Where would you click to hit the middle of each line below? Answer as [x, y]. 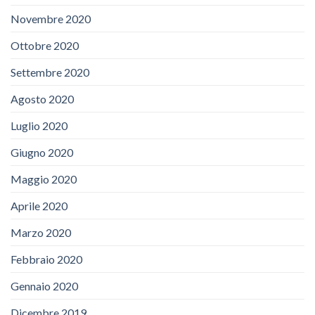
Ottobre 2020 [45, 46]
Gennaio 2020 [44, 286]
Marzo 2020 [41, 233]
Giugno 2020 [42, 153]
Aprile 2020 [39, 206]
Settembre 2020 [50, 72]
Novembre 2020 [51, 19]
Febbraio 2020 [46, 259]
